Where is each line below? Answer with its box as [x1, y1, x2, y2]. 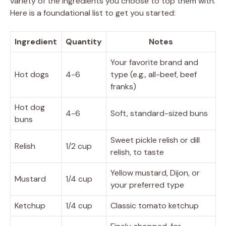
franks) [110, 81, 136, 92]
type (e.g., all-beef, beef [110, 69, 197, 80]
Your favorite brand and [110, 56, 198, 68]
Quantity [66, 36, 102, 47]
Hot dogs [15, 69, 49, 80]
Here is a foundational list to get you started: [10, 7, 176, 18]
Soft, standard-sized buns [110, 107, 208, 119]
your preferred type [110, 179, 184, 190]
